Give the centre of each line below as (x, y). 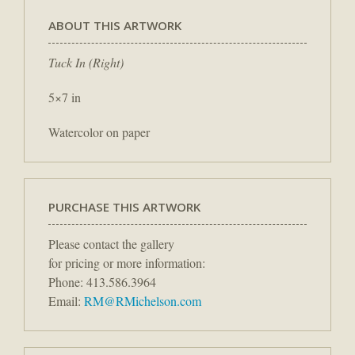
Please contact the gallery (111, 244)
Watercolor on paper (99, 132)
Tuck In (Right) (86, 63)
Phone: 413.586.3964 (102, 282)
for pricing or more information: (127, 263)
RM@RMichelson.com (143, 301)
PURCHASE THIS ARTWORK (124, 207)
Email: (66, 301)
